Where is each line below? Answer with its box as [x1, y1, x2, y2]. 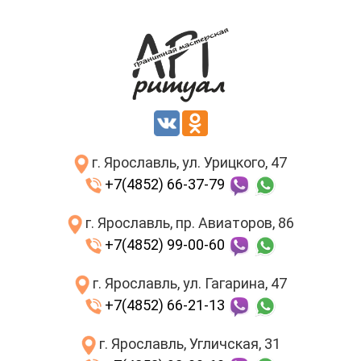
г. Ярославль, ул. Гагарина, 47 [89, 275, 287, 293]
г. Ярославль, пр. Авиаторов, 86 [81, 214, 294, 232]
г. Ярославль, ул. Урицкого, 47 [89, 154, 287, 172]
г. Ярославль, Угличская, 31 [95, 335, 280, 353]
